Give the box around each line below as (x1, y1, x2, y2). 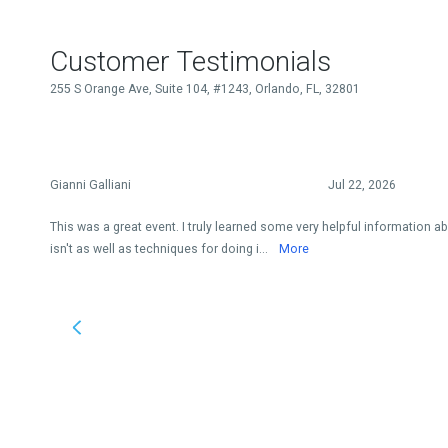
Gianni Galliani (50, 178, 131, 192)
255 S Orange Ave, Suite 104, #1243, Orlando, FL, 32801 (50, 81, 360, 96)
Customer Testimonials (50, 44, 331, 78)
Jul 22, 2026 (327, 178, 396, 192)
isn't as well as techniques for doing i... (50, 242, 271, 256)
